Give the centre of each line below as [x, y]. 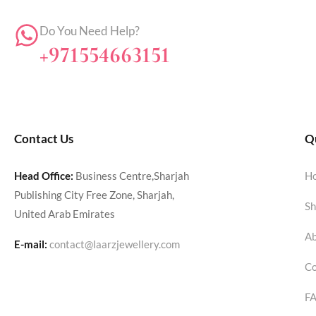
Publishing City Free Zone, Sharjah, [94, 195]
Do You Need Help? [90, 30]
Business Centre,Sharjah [131, 176]
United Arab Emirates [65, 214]
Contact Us [44, 139]
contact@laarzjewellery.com [115, 244]
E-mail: [31, 244]
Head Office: [44, 176]
